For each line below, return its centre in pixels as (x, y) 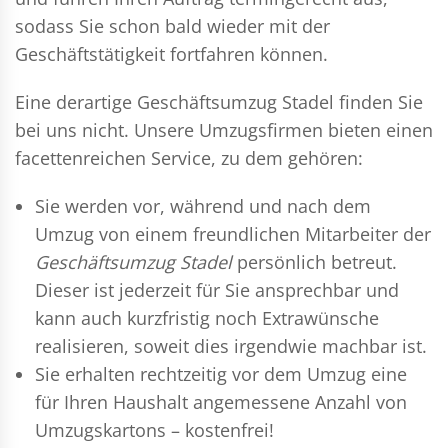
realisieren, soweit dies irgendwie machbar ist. (231, 345)
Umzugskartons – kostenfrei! (154, 429)
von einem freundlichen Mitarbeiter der (262, 233)
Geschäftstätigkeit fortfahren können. (171, 53)
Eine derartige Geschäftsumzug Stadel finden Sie (219, 101)
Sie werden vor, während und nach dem (203, 205)
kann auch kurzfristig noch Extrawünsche (207, 317)
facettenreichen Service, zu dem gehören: (189, 157)
